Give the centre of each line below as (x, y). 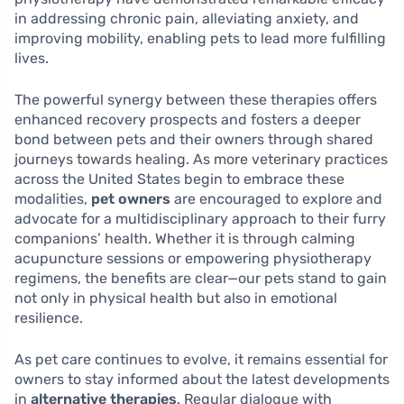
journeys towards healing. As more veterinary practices (201, 160)
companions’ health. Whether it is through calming (185, 239)
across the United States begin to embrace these (179, 179)
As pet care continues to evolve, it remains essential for (201, 360)
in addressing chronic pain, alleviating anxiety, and (187, 19)
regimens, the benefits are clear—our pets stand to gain (201, 279)
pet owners (131, 199)
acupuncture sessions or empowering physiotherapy (193, 259)
